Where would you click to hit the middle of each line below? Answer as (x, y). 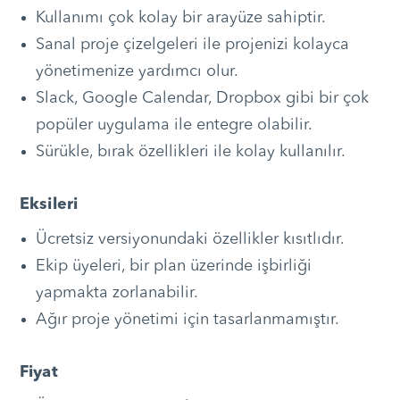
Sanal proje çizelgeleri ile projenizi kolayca (192, 45)
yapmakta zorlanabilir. (117, 293)
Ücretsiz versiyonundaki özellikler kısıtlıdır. (190, 240)
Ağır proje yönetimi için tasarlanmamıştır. (187, 320)
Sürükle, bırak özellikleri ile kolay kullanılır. (190, 152)
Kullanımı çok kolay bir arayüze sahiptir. (180, 18)
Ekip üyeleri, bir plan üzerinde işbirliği (173, 267)
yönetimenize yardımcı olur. (137, 72)
